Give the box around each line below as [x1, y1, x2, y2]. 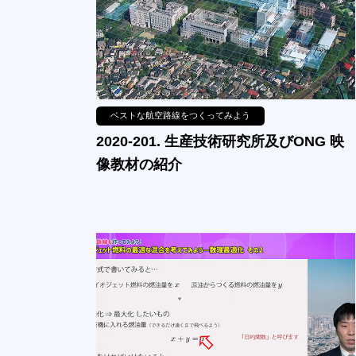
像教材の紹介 [95, 155, 182, 172]
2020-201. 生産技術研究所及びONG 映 [95, 132, 344, 149]
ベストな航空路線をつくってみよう [110, 110, 251, 120]
